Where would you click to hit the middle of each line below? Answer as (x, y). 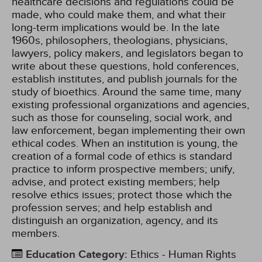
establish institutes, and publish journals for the (125, 79)
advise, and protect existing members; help (116, 182)
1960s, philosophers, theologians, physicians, (120, 40)
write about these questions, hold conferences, (125, 66)
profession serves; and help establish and (112, 208)
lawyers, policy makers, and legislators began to (127, 53)
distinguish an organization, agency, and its (115, 220)
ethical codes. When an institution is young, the (125, 143)
